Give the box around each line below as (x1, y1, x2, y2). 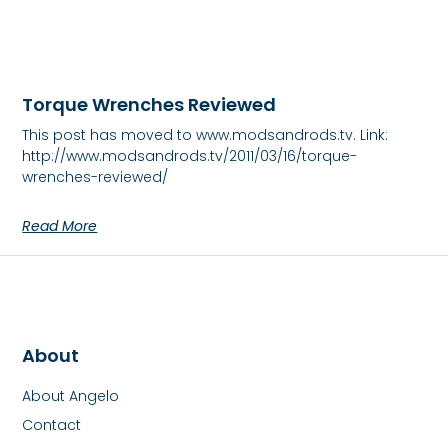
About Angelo (22, 386, 120, 407)
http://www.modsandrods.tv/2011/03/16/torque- (22, 145, 358, 166)
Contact (22, 415, 82, 436)
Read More (22, 215, 98, 236)
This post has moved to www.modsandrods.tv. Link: (22, 124, 389, 145)
